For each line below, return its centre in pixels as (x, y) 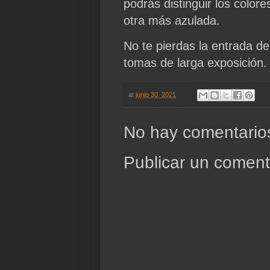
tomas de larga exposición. (196, 62)
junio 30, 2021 (156, 94)
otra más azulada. (172, 21)
